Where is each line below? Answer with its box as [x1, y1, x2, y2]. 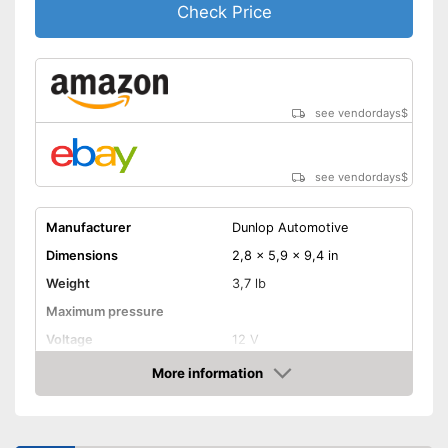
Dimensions [45, 247, 118, 263]
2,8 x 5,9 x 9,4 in [231, 247, 338, 263]
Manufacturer [45, 219, 131, 235]
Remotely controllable [45, 367, 180, 383]
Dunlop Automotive [231, 219, 348, 235]
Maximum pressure [45, 303, 164, 319]
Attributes [45, 403, 109, 419]
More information [152, 365, 263, 382]
